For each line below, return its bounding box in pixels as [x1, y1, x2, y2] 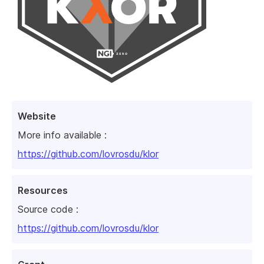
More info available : [18, 129, 107, 141]
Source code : [18, 203, 78, 216]
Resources [18, 184, 68, 197]
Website [18, 110, 56, 123]
